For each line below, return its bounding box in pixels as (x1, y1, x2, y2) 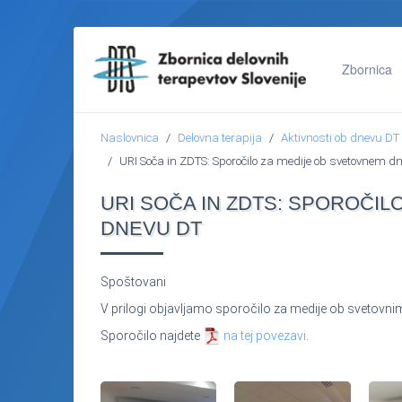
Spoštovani (100, 275, 166, 289)
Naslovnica (100, 131, 159, 144)
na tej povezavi (221, 328, 306, 343)
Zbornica (342, 60, 392, 78)
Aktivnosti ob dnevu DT (281, 131, 399, 144)
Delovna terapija (178, 131, 262, 144)
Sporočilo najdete (100, 328, 203, 343)
